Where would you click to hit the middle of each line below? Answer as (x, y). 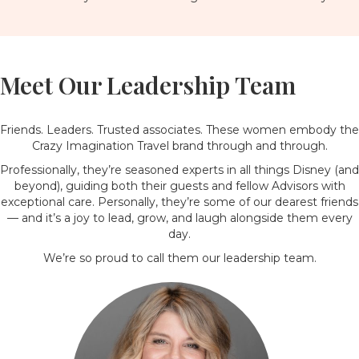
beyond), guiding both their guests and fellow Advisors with (179, 186)
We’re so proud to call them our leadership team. (179, 258)
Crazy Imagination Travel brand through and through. (179, 146)
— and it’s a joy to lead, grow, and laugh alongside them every (179, 218)
